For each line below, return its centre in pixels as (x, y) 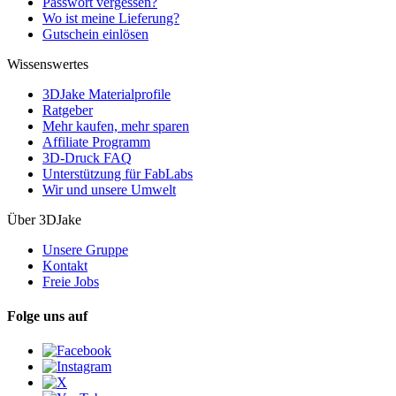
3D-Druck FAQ (87, 157)
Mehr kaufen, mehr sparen (116, 126)
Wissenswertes (48, 64)
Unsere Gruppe (85, 249)
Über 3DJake (44, 219)
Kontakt (65, 265)
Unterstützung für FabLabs (118, 173)
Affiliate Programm (96, 141)
